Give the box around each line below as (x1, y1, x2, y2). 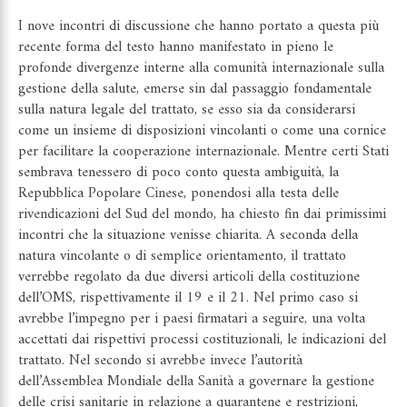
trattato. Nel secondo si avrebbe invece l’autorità (18, 347, 303, 373)
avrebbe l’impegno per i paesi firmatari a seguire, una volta (18, 305, 365, 332)
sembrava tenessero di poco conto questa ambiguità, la (18, 159, 339, 185)
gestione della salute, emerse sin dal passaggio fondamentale (18, 75, 372, 102)
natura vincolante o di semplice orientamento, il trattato (18, 243, 346, 269)
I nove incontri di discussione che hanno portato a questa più (18, 13, 379, 39)
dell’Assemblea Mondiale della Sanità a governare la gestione (18, 368, 374, 394)
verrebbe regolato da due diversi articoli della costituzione (18, 263, 360, 290)
